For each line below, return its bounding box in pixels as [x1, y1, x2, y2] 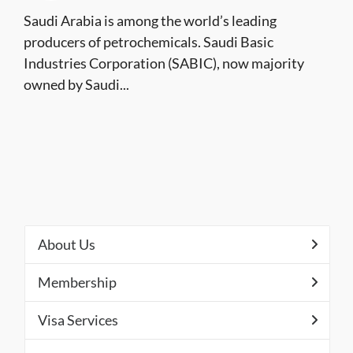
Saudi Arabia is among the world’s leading [24, 12, 277, 29]
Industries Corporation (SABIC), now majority [24, 54, 304, 72]
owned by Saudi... [24, 76, 129, 93]
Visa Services [38, 311, 118, 329]
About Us [38, 236, 95, 253]
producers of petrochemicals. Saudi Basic [24, 33, 273, 50]
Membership [38, 273, 117, 291]
